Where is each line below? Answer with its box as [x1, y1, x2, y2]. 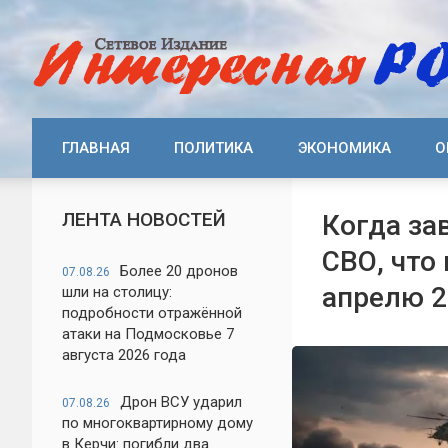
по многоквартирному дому [62, 414, 253, 432]
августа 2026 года [62, 346, 186, 364]
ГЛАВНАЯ [62, 139, 130, 157]
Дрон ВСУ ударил [120, 393, 242, 411]
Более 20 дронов [120, 262, 238, 280]
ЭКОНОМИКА [297, 139, 391, 157]
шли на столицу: [62, 283, 172, 301]
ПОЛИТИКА [174, 139, 254, 157]
